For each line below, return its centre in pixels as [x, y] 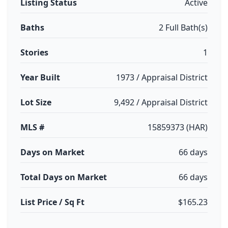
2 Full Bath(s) [183, 27]
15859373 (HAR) [178, 127]
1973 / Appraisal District [162, 77]
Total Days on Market [64, 177]
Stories [34, 52]
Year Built [40, 77]
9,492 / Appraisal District [161, 102]
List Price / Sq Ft [52, 202]
